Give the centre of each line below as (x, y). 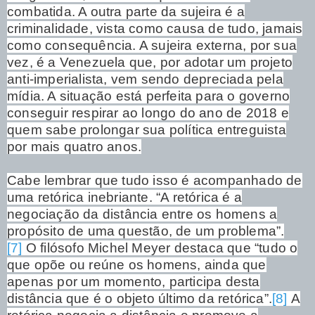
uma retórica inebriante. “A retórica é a (125, 197)
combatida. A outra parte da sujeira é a (126, 11)
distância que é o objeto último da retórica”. (140, 298)
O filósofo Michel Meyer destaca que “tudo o (160, 247)
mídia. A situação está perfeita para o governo (149, 96)
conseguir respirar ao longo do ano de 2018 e (148, 112)
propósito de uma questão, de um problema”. (146, 231)
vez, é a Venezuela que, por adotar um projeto (150, 62)
